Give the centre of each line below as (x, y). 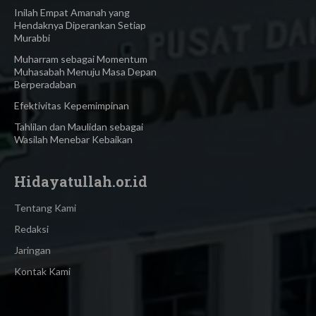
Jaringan (32, 250)
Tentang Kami (45, 207)
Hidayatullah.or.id (81, 181)
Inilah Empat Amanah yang (72, 12)
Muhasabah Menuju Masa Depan (85, 71)
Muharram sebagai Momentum (81, 59)
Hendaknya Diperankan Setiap (80, 25)
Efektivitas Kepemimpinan (72, 105)
